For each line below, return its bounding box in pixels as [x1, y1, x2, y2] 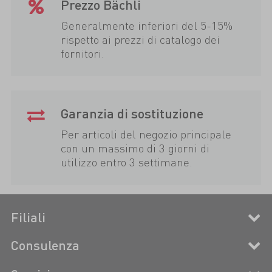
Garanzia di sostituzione [61, 105, 204, 122]
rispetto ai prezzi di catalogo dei [61, 31, 220, 47]
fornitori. [61, 45, 105, 61]
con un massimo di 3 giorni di [61, 140, 210, 156]
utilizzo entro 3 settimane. [61, 154, 193, 170]
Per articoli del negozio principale [61, 126, 232, 142]
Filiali [10, 208, 46, 225]
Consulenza [10, 236, 80, 253]
